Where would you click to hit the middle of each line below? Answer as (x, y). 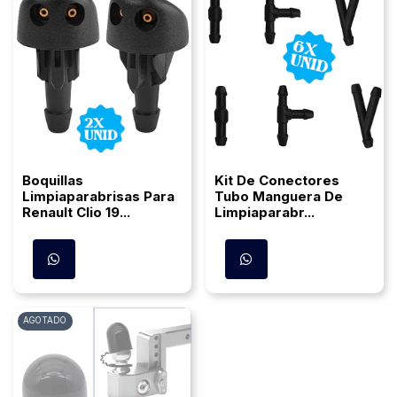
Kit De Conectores (277, 181)
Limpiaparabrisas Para (98, 197)
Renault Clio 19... (76, 213)
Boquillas (53, 181)
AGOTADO (45, 321)
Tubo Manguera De (279, 197)
